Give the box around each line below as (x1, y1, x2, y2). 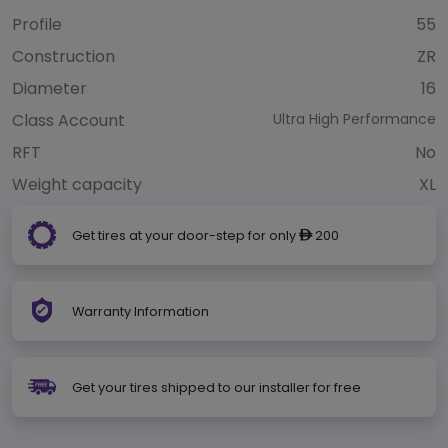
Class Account (12, 109, 125, 133)
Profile (12, 13, 62, 37)
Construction (12, 45, 115, 69)
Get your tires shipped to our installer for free (72, 378, 361, 396)
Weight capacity (12, 173, 142, 197)
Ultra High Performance (273, 109, 436, 130)
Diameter (12, 77, 87, 101)
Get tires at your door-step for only (72, 226, 299, 244)
